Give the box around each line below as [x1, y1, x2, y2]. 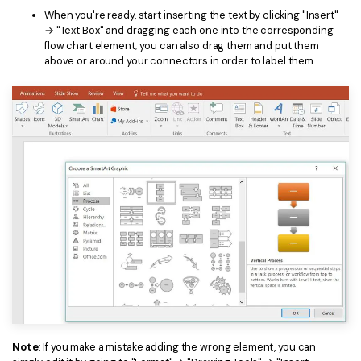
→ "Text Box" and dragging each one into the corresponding [44, 23, 334, 37]
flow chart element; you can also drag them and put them [44, 38, 319, 52]
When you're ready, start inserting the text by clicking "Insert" [44, 7, 338, 22]
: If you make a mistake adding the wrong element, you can [38, 340, 317, 355]
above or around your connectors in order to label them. [44, 53, 315, 68]
